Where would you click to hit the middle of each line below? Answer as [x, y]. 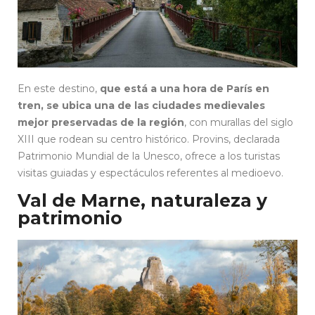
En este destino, [59, 88]
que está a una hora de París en [185, 88]
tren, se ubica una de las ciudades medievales [141, 105]
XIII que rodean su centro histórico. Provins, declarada [149, 139]
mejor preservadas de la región [101, 122]
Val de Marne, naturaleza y [142, 200]
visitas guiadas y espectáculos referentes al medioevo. [150, 173]
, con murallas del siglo [239, 122]
